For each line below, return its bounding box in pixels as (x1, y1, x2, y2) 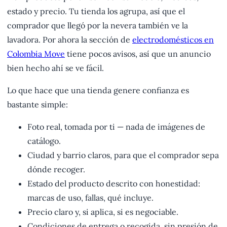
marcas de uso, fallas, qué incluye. (27, 193, 154, 203)
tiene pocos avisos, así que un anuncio (65, 49, 211, 59)
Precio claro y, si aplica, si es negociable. (27, 207, 178, 217)
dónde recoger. (27, 164, 85, 175)
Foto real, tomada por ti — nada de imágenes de (27, 122, 205, 132)
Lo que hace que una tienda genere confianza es (7, 85, 189, 96)
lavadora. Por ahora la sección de (7, 34, 132, 45)
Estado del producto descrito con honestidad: (27, 178, 200, 189)
